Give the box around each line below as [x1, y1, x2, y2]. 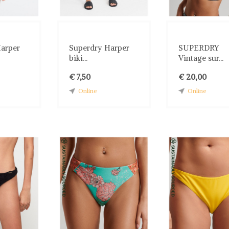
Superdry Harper [68, 42, 129, 53]
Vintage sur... [178, 53, 223, 63]
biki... [68, 53, 87, 63]
